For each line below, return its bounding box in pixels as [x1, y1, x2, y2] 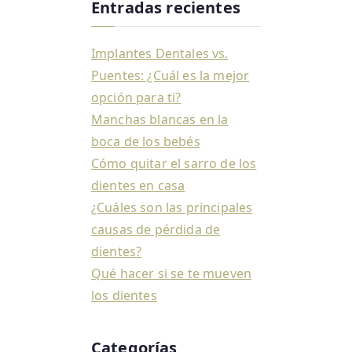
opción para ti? [91, 89, 181, 107]
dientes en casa [91, 177, 185, 195]
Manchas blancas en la [91, 111, 229, 129]
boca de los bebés [91, 133, 200, 151]
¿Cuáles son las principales [91, 199, 253, 217]
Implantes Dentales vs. [91, 45, 229, 63]
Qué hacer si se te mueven [91, 265, 252, 283]
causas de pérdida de [91, 221, 221, 239]
